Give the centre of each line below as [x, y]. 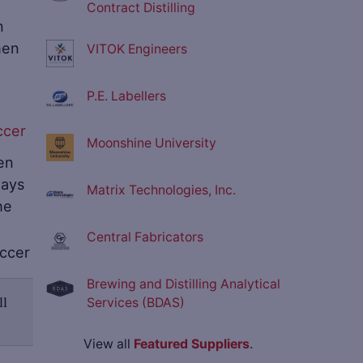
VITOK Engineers [137, 49]
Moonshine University [152, 143]
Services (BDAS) [136, 303]
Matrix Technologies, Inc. [161, 190]
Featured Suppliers [192, 344]
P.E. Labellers [126, 96]
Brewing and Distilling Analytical [184, 284]
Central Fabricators [145, 237]
